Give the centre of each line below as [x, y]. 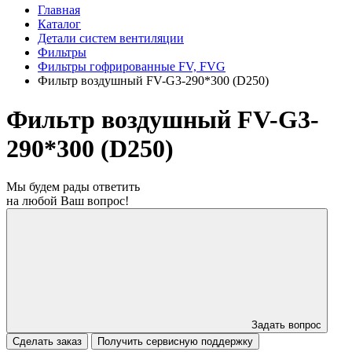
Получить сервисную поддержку [175, 342]
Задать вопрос [286, 325]
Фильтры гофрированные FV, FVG [132, 67]
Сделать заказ [47, 342]
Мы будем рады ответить [73, 187]
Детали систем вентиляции [111, 38]
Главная [59, 10]
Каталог [59, 24]
